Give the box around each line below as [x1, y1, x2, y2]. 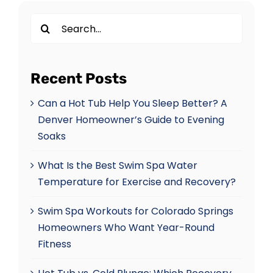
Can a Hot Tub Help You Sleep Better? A [37, 96, 227, 111]
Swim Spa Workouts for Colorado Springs [37, 204, 233, 219]
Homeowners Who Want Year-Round [37, 221, 214, 235]
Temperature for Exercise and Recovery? [37, 175, 236, 190]
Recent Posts [30, 70, 127, 88]
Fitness [37, 237, 71, 252]
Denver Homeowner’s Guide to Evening [37, 113, 224, 127]
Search [29, 14, 64, 29]
